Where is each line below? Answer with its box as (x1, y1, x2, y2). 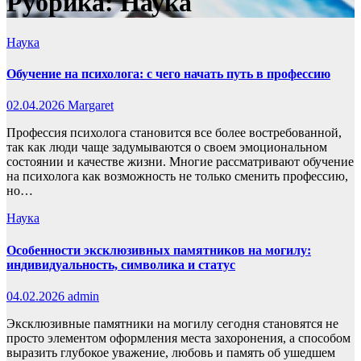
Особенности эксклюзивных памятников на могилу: (6, 243, 311, 257)
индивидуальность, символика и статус (6, 257, 235, 272)
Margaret (68, 98, 114, 113)
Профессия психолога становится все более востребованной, (6, 126, 342, 140)
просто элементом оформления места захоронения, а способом (6, 330, 351, 345)
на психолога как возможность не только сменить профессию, (6, 169, 348, 184)
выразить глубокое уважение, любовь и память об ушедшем (6, 345, 335, 359)
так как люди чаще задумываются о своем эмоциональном (6, 140, 327, 155)
